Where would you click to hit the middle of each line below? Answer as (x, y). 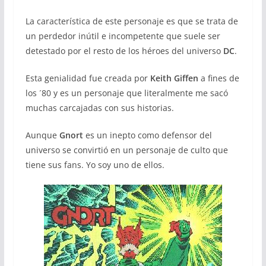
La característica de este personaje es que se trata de (132, 21)
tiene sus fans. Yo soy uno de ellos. (95, 165)
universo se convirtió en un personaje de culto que (126, 150)
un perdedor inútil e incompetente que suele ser (123, 36)
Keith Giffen (174, 78)
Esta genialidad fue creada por (88, 78)
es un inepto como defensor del (147, 135)
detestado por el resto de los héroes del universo (124, 51)
